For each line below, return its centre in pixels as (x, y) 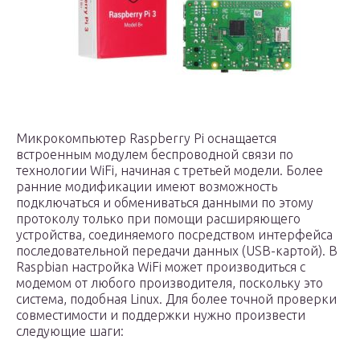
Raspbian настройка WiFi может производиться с (161, 267)
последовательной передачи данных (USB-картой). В (177, 251)
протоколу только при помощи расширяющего (158, 219)
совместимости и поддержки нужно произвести (161, 315)
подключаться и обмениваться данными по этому (165, 202)
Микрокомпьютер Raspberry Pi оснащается (146, 138)
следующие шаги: (70, 331)
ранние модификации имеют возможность (147, 186)
